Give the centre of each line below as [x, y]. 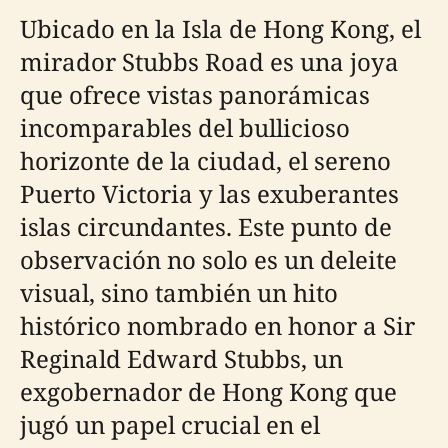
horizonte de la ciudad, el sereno [205, 160]
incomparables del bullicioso [185, 127]
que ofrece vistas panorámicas [195, 94]
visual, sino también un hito [179, 292]
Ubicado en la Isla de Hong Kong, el [220, 28]
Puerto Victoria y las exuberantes [209, 193]
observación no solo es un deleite [208, 259]
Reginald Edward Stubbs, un [181, 358]
